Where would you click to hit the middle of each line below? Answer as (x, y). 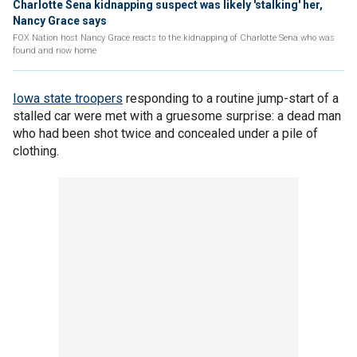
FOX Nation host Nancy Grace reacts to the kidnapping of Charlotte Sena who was (174, 38)
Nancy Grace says (60, 21)
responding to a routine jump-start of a (231, 98)
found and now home (55, 51)
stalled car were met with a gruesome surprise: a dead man (177, 116)
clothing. (37, 151)
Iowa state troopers (68, 98)
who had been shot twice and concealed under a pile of (165, 133)
